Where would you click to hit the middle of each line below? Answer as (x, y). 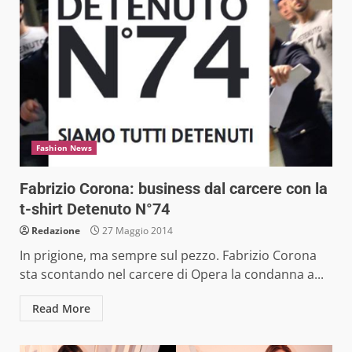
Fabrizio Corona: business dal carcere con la (174, 188)
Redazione (56, 230)
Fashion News (64, 147)
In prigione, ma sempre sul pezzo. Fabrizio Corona (168, 255)
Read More (61, 308)
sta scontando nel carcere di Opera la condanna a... (172, 274)
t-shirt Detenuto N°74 (95, 209)
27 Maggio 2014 (136, 230)
